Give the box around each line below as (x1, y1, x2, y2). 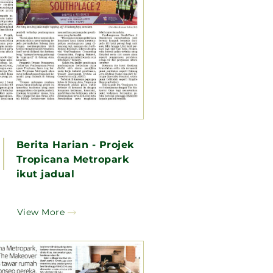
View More (16, 206, 65, 218)
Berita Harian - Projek (16, 138, 134, 151)
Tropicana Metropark (16, 153, 129, 165)
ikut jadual (16, 168, 75, 180)
